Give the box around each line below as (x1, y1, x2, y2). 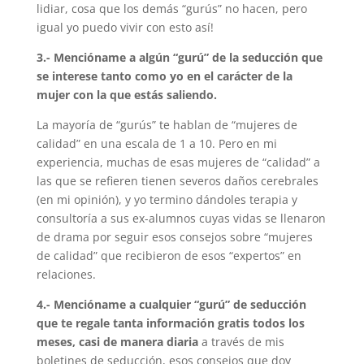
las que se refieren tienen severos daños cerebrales (36, 173, 318, 188)
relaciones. (36, 266, 96, 282)
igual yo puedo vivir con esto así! (36, 19, 214, 35)
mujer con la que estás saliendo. (36, 87, 217, 102)
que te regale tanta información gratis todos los (36, 315, 305, 331)
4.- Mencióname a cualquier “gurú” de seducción (36, 297, 306, 312)
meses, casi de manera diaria (36, 334, 198, 349)
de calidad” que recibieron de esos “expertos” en (36, 248, 301, 263)
